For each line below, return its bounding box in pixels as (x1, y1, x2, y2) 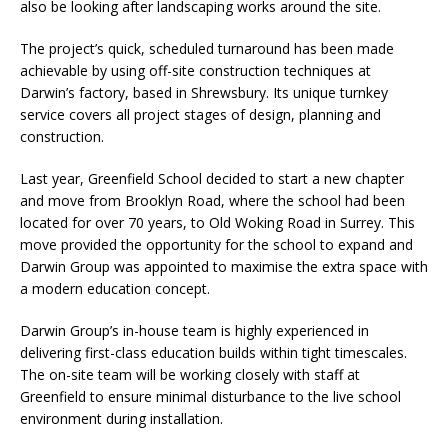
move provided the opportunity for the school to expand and (20, 235, 413, 254)
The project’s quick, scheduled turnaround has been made (20, 39, 394, 58)
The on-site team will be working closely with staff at (20, 365, 360, 384)
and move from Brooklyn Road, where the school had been (20, 191, 405, 210)
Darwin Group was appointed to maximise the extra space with (20, 257, 428, 276)
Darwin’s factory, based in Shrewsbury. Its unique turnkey (20, 83, 388, 102)
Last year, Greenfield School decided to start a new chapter (20, 169, 404, 188)
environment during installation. (20, 409, 223, 428)
